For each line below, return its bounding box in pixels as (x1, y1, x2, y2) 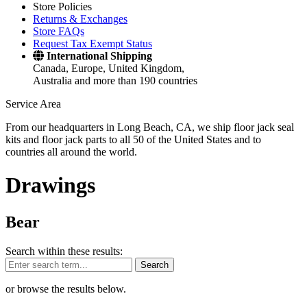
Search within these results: (5, 245, 123, 257)
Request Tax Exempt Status (33, 38, 152, 49)
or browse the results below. (5, 282, 126, 295)
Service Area (5, 98, 61, 110)
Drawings (5, 173, 95, 198)
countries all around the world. (5, 146, 137, 158)
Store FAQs (33, 25, 84, 37)
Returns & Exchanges (33, 13, 127, 25)
